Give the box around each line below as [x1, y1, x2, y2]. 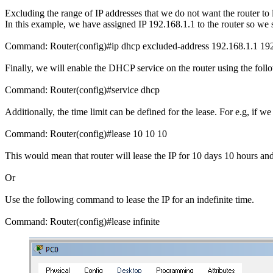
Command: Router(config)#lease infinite [5, 216, 160, 227]
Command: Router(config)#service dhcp [5, 84, 160, 95]
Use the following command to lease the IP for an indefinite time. [5, 194, 254, 205]
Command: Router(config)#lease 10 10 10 [5, 128, 167, 139]
